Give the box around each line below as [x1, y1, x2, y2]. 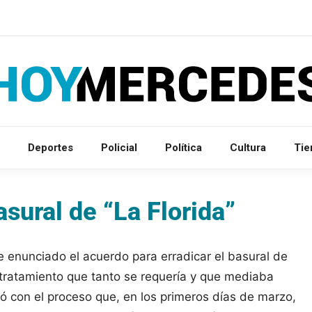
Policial [101, 141, 137, 154]
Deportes [28, 141, 73, 154]
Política [165, 141, 202, 154]
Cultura [230, 141, 266, 154]
